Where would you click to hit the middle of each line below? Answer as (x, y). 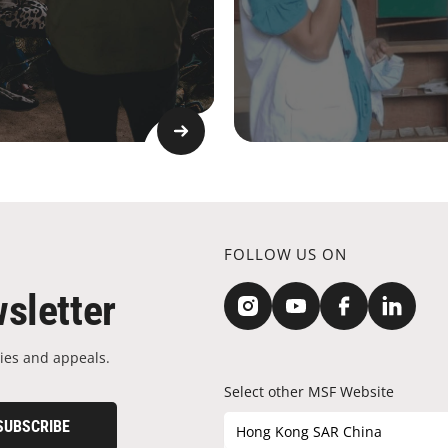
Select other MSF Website (309, 391)
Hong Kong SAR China (309, 431)
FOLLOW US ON (285, 254)
